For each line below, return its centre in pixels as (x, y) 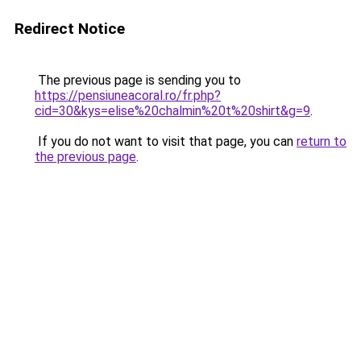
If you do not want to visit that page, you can (166, 141)
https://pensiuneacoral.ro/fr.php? (128, 95)
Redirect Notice (70, 29)
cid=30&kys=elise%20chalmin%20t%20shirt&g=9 (172, 111)
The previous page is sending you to (138, 80)
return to (322, 141)
